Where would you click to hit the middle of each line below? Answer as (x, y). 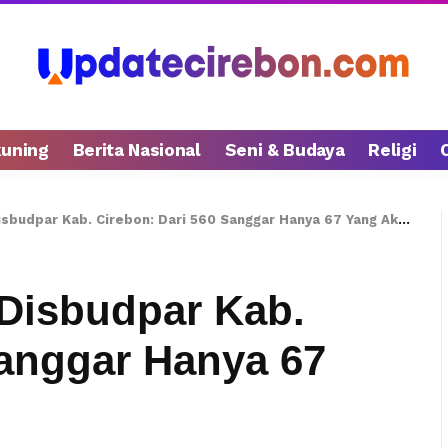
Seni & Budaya (284, 149)
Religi (392, 149)
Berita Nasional (136, 149)
